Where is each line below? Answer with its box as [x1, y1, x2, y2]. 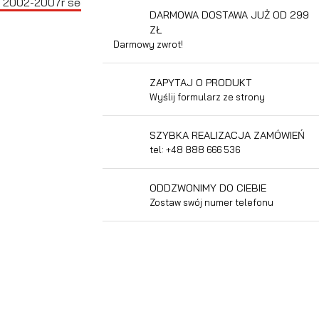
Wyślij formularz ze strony [150, 90, 265, 103]
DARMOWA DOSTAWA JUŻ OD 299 [150, 8, 309, 21]
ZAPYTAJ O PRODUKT [150, 75, 252, 89]
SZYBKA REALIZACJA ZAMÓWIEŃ [150, 128, 305, 142]
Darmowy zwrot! [113, 38, 183, 50]
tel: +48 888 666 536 [150, 143, 240, 155]
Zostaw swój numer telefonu [150, 196, 273, 208]
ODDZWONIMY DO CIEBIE [150, 181, 266, 194]
